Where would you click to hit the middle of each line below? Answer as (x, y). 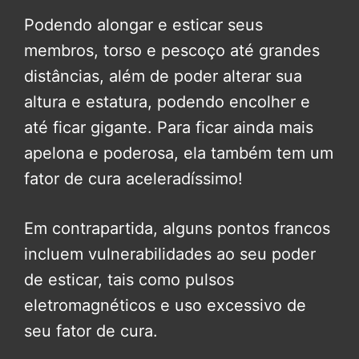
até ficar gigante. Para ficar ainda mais (169, 128)
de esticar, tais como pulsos (129, 280)
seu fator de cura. (91, 331)
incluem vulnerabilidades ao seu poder (170, 254)
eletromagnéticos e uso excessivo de (165, 306)
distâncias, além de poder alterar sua (163, 77)
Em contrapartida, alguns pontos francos (177, 229)
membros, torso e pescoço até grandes (172, 51)
